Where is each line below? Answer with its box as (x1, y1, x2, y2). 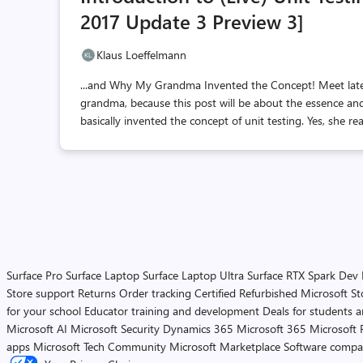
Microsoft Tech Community (33, 339, 166, 354)
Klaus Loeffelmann (96, 47, 187, 62)
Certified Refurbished (194, 285, 297, 301)
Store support (6, 285, 75, 301)
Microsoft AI (6, 321, 67, 336)
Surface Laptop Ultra (143, 267, 244, 283)
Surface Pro (6, 267, 62, 283)
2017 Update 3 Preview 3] (80, 8, 305, 34)
